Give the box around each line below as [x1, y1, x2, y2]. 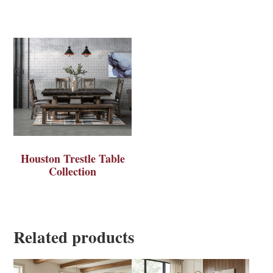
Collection [49, 163, 97, 180]
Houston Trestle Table [20, 151, 125, 167]
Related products [13, 224, 135, 249]
